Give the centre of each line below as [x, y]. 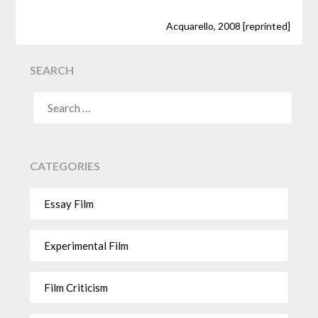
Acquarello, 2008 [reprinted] [229, 26]
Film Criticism [76, 287]
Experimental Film [87, 245]
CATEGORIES [65, 166]
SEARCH [52, 70]
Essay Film [69, 203]
